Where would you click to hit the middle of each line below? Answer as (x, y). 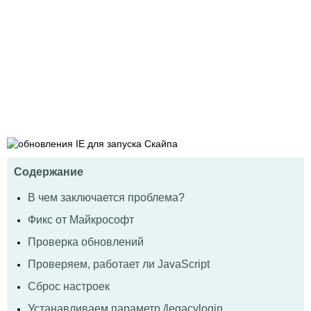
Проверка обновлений (86, 242)
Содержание (49, 171)
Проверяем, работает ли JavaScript (119, 264)
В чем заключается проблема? (106, 197)
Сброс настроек (69, 286)
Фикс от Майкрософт (81, 219)
